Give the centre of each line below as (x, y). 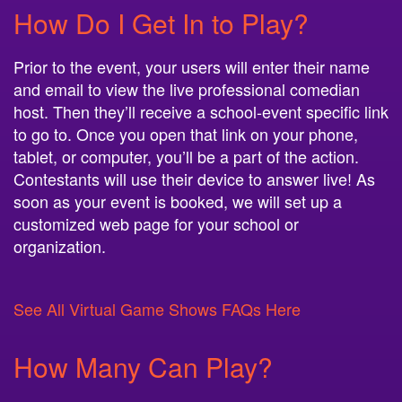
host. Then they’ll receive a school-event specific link (201, 111)
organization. (60, 246)
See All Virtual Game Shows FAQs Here (157, 309)
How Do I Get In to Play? (161, 23)
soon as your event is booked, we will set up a (178, 201)
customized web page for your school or (156, 223)
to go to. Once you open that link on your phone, (186, 134)
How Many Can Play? (143, 367)
